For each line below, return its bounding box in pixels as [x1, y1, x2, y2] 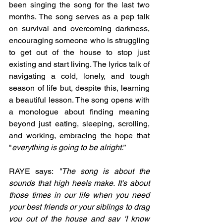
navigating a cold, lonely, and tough [9, 71, 150, 81]
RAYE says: [9, 166, 58, 176]
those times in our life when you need [9, 190, 150, 200]
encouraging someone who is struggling [9, 36, 150, 45]
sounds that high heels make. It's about [9, 178, 150, 188]
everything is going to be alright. [12, 143, 123, 152]
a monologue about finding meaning [9, 107, 150, 116]
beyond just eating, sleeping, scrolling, [9, 119, 150, 128]
